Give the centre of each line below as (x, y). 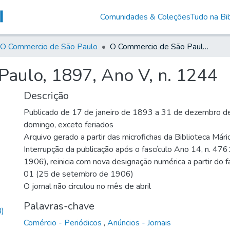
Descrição (46, 95)
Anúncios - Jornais (139, 223)
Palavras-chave (59, 206)
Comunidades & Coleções (145, 17)
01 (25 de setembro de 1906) (79, 174)
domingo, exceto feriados (69, 124)
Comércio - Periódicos (64, 223)
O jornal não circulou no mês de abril (87, 186)
